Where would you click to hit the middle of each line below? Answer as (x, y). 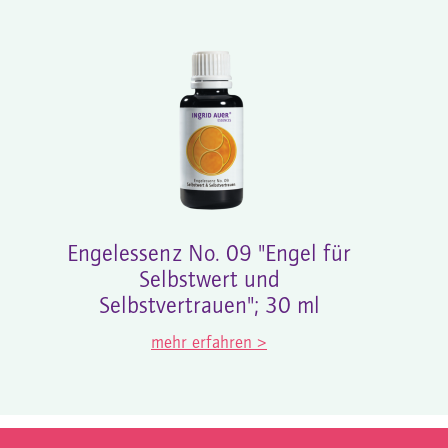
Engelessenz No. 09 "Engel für (209, 254)
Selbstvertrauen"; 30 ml (209, 306)
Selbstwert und (209, 280)
